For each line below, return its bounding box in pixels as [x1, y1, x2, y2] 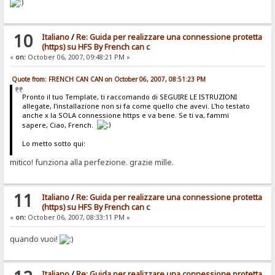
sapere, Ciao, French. [21, 120, 97, 130]
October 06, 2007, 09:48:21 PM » [26, 53, 131, 62]
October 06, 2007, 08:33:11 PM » [26, 212, 131, 222]
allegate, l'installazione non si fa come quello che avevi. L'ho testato [21, 101, 250, 111]
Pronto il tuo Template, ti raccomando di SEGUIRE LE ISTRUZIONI [21, 92, 237, 102]
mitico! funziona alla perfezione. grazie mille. [10, 157, 174, 168]
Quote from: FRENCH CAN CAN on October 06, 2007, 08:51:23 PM [12, 75, 206, 84]
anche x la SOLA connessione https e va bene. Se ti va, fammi [21, 110, 229, 120]
